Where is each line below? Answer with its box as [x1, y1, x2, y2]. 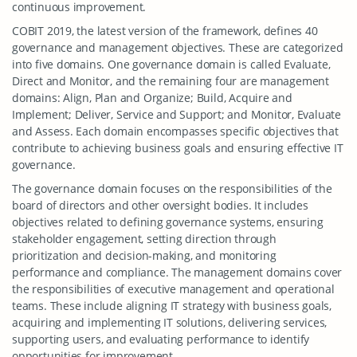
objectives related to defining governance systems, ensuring [12, 214, 324, 229]
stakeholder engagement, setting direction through [12, 231, 277, 246]
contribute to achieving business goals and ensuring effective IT [12, 140, 343, 155]
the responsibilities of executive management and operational [12, 281, 335, 296]
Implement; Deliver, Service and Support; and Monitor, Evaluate [12, 107, 341, 122]
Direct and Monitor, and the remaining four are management [12, 73, 330, 88]
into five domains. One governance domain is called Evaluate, [12, 57, 331, 72]
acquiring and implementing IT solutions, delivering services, [12, 315, 328, 330]
